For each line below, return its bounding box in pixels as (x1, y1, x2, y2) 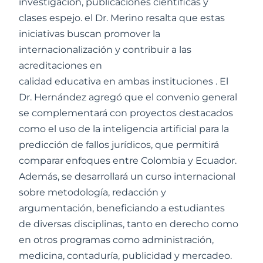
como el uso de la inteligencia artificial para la (19, 123, 229, 134)
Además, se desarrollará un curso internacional (19, 171, 235, 182)
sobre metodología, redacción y (19, 187, 166, 198)
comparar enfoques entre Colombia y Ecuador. (19, 155, 237, 166)
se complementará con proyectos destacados (19, 107, 233, 119)
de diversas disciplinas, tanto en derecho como (19, 218, 238, 230)
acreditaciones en (19, 60, 102, 71)
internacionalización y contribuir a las (19, 44, 191, 55)
